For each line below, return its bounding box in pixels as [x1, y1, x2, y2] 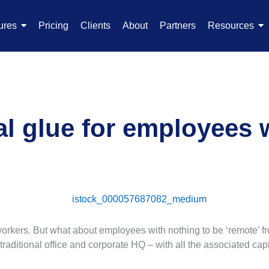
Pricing [38, 20, 68, 31]
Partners [159, 20, 196, 31]
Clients [80, 20, 110, 31]
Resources [207, 20, 254, 31]
